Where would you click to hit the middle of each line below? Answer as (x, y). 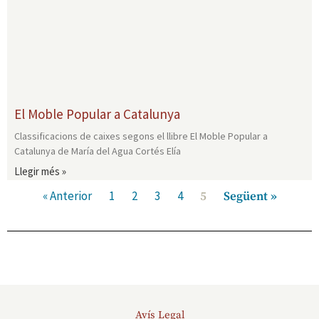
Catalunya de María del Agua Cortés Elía (98, 151)
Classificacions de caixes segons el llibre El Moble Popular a (141, 136)
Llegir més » (40, 171)
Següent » (250, 196)
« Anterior (67, 195)
